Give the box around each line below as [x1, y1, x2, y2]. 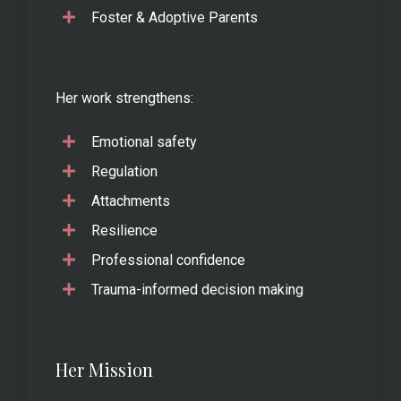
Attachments [91, 192, 170, 209]
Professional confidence [91, 251, 245, 269]
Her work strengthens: [55, 89, 193, 107]
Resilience [91, 221, 158, 239]
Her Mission [55, 356, 153, 381]
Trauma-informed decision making [91, 280, 303, 298]
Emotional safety [91, 132, 197, 150]
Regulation [91, 162, 158, 180]
